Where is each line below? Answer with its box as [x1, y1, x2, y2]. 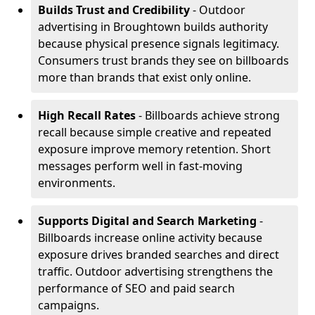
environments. [38, 175, 115, 191]
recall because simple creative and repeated [38, 124, 271, 140]
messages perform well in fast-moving [38, 158, 243, 174]
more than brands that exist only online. [38, 70, 251, 85]
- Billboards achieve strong [136, 108, 280, 123]
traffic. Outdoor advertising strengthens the [38, 264, 273, 279]
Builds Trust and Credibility [38, 2, 190, 18]
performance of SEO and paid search [38, 281, 235, 296]
